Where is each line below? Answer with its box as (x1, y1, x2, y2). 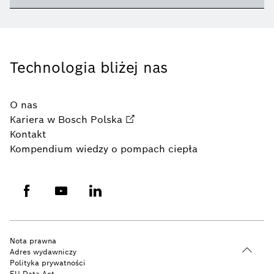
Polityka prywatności (10, 257, 86, 267)
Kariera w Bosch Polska (10, 113, 122, 126)
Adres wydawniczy (10, 246, 76, 256)
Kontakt (10, 127, 46, 141)
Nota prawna (10, 235, 56, 245)
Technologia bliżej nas (10, 57, 168, 77)
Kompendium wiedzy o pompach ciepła (10, 142, 198, 155)
